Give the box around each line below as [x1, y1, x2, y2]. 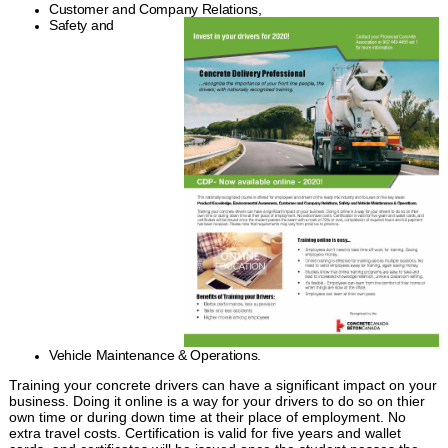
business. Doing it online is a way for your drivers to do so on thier [8, 392, 425, 409]
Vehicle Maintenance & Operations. [48, 346, 262, 363]
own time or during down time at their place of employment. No [8, 408, 406, 425]
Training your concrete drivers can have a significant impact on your [8, 376, 437, 393]
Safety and [48, 16, 118, 33]
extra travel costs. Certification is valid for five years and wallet [8, 424, 401, 441]
